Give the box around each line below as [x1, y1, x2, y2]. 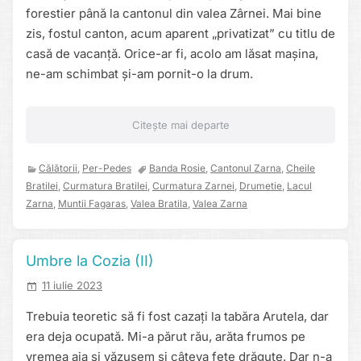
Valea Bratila [131, 197, 188, 210]
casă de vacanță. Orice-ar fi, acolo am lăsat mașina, [26, 46, 318, 62]
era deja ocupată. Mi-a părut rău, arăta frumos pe [26, 328, 305, 344]
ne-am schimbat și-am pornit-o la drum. [26, 66, 253, 82]
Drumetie [239, 180, 282, 193]
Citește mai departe [131, 118, 230, 132]
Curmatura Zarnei [152, 180, 234, 193]
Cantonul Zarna [210, 162, 281, 175]
